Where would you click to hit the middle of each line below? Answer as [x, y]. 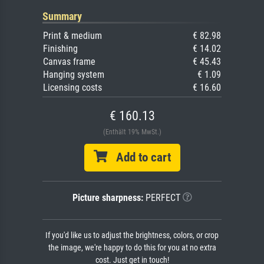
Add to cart [139, 157]
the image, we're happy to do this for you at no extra [132, 247]
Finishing [60, 48]
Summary [62, 16]
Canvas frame [69, 61]
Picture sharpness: [108, 197]
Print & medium [72, 35]
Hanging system [74, 74]
